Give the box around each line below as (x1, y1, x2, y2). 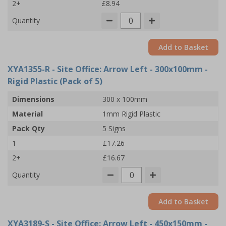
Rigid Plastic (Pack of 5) (8, 76, 102, 87)
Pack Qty (12, 124, 45, 133)
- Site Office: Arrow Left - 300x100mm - (50, 64, 208, 75)
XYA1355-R (8, 64, 50, 75)
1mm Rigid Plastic (102, 109, 160, 119)
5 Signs (102, 124, 126, 133)
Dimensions (12, 94, 54, 104)
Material (12, 109, 43, 119)
